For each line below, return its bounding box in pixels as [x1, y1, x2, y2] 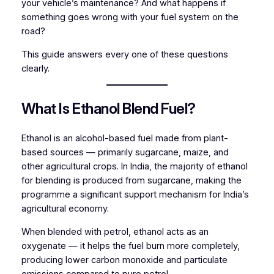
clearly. [21, 62, 50, 74]
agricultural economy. [21, 203, 109, 215]
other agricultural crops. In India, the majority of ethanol [21, 161, 248, 172]
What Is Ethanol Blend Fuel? [21, 100, 196, 118]
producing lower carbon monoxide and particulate [21, 254, 228, 265]
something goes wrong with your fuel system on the [21, 12, 239, 23]
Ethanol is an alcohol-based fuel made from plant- [21, 133, 228, 144]
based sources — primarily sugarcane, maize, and [21, 147, 229, 158]
